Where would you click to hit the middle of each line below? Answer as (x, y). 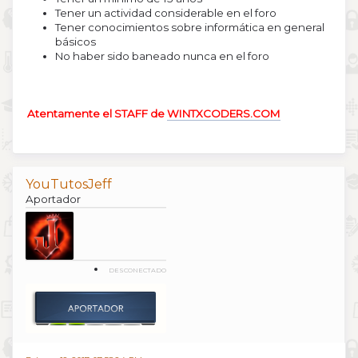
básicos (76, 41)
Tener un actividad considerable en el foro (166, 12)
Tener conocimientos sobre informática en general (190, 27)
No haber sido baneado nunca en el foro (162, 56)
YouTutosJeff (69, 185)
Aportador (53, 199)
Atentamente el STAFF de (97, 113)
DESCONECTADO (137, 270)
